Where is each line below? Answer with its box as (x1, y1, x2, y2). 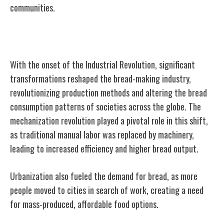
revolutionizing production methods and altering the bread (10, 85, 207, 99)
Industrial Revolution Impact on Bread (10, 27, 201, 48)
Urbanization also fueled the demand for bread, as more (10, 169, 197, 182)
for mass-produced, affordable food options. (10, 197, 158, 210)
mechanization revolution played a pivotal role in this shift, (10, 113, 208, 127)
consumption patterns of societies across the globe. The (10, 99, 201, 113)
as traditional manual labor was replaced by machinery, (10, 127, 194, 141)
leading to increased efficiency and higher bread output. (10, 141, 198, 155)
